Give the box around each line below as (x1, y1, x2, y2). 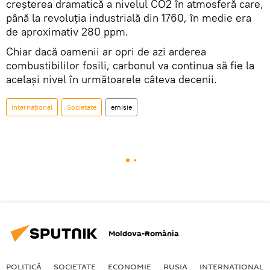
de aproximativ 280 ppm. (6, 25, 128, 39)
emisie (111, 102, 132, 112)
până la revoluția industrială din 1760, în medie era (6, 11, 251, 25)
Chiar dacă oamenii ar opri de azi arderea (6, 45, 206, 59)
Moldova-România (108, 227, 179, 239)
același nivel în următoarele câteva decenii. (6, 72, 217, 87)
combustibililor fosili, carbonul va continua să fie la (6, 58, 254, 73)
